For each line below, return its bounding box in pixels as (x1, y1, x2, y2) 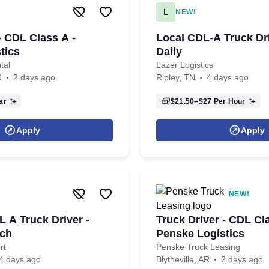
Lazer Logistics (156, 60, 213, 70)
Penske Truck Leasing (156, 242, 240, 252)
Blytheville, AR (156, 255, 210, 264)
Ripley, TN (156, 73, 195, 82)
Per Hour (211, 97, 246, 106)
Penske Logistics (156, 228, 244, 240)
